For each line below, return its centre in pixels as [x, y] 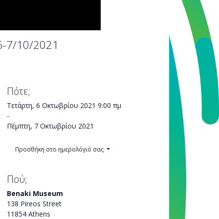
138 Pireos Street [34, 203]
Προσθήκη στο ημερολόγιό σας [60, 149]
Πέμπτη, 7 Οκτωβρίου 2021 [50, 126]
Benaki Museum [35, 193]
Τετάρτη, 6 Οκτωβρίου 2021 [51, 105]
